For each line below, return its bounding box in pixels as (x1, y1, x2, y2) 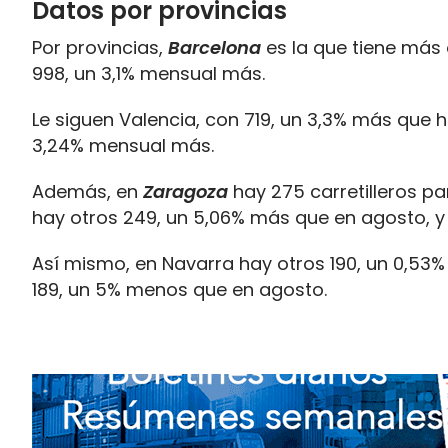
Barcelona (168, 35, 261, 60)
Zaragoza (143, 179, 228, 204)
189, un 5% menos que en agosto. (32, 277, 327, 302)
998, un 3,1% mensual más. (32, 61, 265, 86)
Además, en (32, 179, 143, 204)
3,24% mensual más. (32, 133, 214, 158)
